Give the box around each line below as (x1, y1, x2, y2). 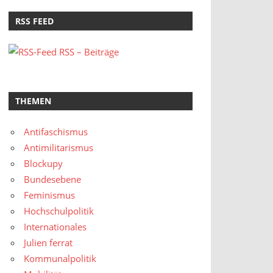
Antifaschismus (24, 126, 88, 138)
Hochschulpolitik (24, 205, 94, 218)
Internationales (24, 221, 87, 233)
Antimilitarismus (24, 141, 94, 154)
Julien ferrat (24, 236, 73, 249)
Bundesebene (24, 173, 82, 186)
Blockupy (24, 157, 63, 170)
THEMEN (15, 95, 51, 107)
